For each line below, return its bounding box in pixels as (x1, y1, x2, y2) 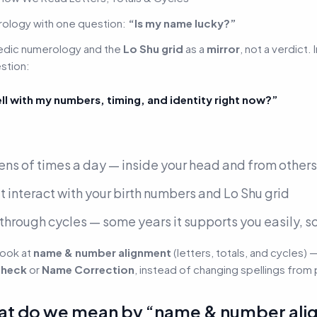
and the (81, 41, 123, 55)
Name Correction (42, 262, 134, 276)
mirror (207, 41, 240, 55)
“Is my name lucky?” (128, 16, 236, 30)
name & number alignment (33, 245, 171, 259)
